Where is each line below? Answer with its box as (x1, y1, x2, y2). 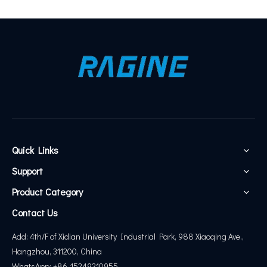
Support (12, 164, 43, 178)
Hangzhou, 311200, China (12, 246, 102, 257)
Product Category (12, 185, 83, 198)
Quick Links (12, 144, 58, 157)
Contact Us (12, 206, 58, 219)
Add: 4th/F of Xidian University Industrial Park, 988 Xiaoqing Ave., (12, 231, 244, 243)
